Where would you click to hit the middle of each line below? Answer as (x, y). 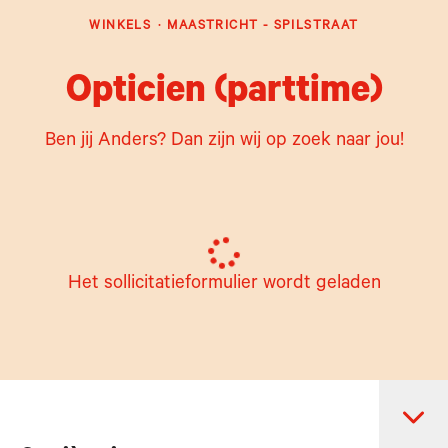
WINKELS (120, 27)
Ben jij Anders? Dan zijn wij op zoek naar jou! (224, 141)
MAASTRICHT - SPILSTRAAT (263, 27)
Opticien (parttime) (224, 94)
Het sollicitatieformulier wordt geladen (224, 284)
